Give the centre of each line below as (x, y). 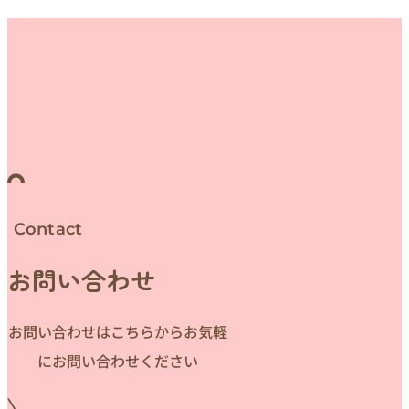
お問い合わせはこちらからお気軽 (117, 331)
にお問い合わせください (117, 360)
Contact (48, 228)
